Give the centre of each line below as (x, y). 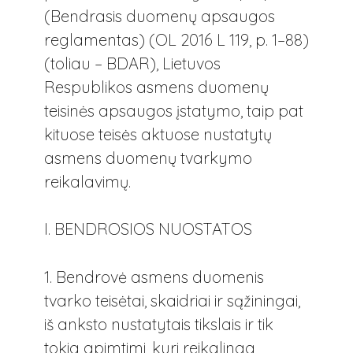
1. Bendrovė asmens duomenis (154, 277)
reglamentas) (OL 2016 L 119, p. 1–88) (176, 40)
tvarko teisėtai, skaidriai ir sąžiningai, (172, 300)
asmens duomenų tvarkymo (148, 158)
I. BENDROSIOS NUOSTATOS (148, 229)
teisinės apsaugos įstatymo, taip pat (174, 111)
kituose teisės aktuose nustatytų (158, 135)
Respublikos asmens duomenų (156, 87)
